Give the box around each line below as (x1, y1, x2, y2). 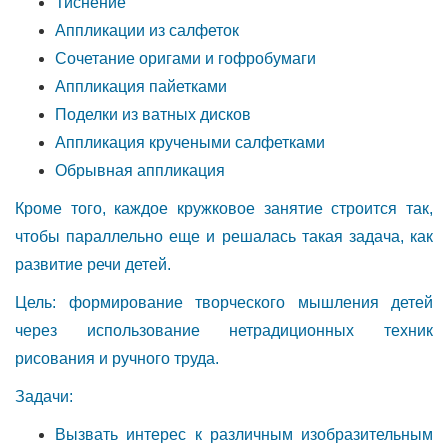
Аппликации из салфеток (55, 22, 239, 39)
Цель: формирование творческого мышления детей (15, 294, 433, 311)
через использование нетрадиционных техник (15, 322, 433, 339)
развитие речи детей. (15, 256, 171, 273)
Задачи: (15, 388, 73, 405)
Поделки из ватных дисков (55, 106, 251, 123)
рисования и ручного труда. (15, 350, 219, 367)
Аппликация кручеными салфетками (55, 134, 325, 151)
